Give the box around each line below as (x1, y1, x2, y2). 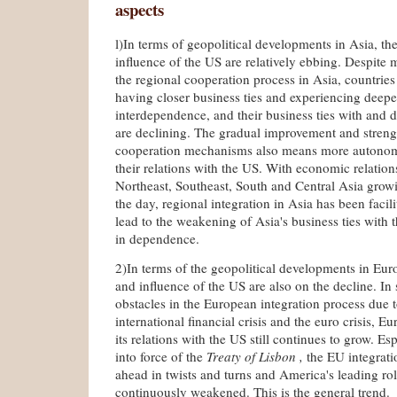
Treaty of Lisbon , (206, 346, 307, 365)
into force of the (115, 346, 206, 365)
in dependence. (115, 229, 199, 247)
